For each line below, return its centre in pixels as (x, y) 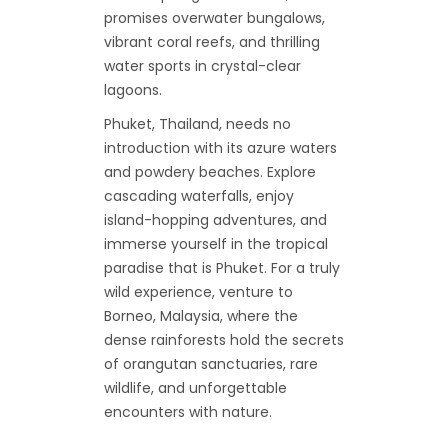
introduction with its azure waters (220, 148)
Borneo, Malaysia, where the (201, 316)
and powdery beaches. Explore (210, 172)
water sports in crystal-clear (202, 66)
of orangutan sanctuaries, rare (211, 364)
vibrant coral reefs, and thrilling (212, 42)
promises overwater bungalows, (214, 18)
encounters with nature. (188, 412)
